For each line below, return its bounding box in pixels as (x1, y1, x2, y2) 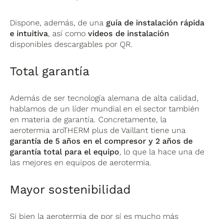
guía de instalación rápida (106, 18, 205, 28)
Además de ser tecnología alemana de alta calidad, (10, 93, 199, 103)
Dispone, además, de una (10, 18, 107, 28)
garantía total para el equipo (10, 147, 120, 157)
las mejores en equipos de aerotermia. (10, 158, 152, 168)
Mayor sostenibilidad (10, 182, 131, 197)
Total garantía (10, 64, 90, 79)
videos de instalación (88, 29, 170, 39)
